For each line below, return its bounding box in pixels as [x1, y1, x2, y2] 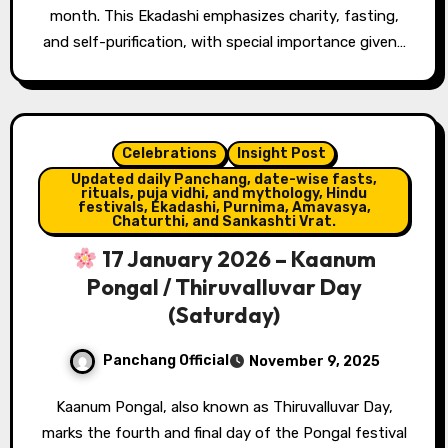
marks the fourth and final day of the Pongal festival [41, 424, 407, 443]
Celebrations [122, 145, 217, 163]
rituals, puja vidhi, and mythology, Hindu [81, 185, 367, 203]
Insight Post [237, 145, 326, 163]
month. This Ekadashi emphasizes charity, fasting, [49, 7, 399, 26]
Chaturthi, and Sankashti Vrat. [112, 213, 336, 231]
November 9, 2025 [248, 353, 380, 371]
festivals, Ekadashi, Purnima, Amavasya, [77, 199, 371, 217]
